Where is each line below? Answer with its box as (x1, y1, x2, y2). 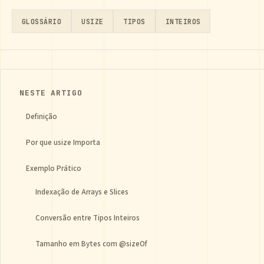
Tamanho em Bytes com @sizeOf (35, 239, 147, 249)
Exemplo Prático (26, 163, 81, 174)
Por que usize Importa (26, 137, 100, 148)
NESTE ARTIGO (19, 88, 82, 98)
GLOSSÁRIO (22, 16, 62, 26)
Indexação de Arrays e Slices (35, 187, 128, 197)
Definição (26, 111, 57, 122)
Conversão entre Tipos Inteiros (35, 213, 140, 223)
